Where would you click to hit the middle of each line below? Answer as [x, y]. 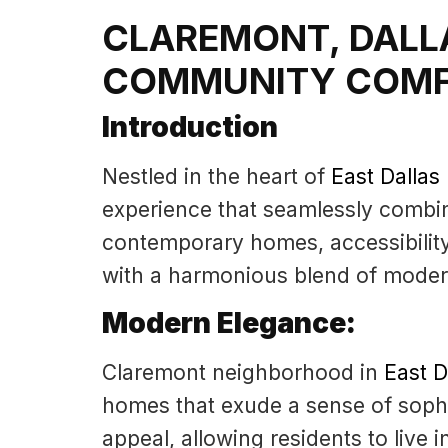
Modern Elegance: [229, 322]
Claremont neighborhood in [243, 372]
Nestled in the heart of [216, 177]
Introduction [190, 127]
